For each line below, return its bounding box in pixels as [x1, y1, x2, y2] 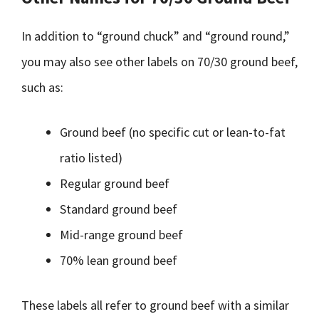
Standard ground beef [60, 201, 177, 217]
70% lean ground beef [60, 252, 177, 268]
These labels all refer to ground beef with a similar [21, 297, 289, 313]
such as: [21, 79, 63, 95]
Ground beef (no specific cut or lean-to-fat [60, 124, 286, 140]
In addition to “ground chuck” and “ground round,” [21, 28, 290, 44]
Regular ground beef [60, 175, 169, 192]
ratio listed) [60, 150, 122, 166]
